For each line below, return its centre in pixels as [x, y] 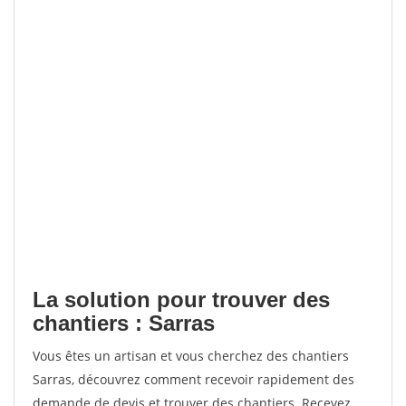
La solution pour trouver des [181, 300]
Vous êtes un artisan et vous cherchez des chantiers [191, 356]
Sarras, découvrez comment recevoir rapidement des [193, 379]
